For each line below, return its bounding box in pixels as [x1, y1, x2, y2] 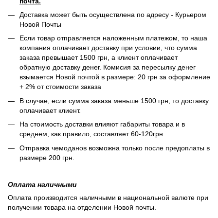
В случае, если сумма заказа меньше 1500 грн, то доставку [19, 96, 209, 105]
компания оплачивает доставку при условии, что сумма [19, 44, 197, 52]
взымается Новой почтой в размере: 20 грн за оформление [19, 73, 210, 81]
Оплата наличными [8, 180, 77, 188]
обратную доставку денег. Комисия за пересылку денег [19, 63, 196, 72]
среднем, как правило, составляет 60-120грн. [19, 130, 167, 138]
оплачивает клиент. [19, 106, 83, 114]
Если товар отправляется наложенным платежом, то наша [19, 34, 207, 42]
